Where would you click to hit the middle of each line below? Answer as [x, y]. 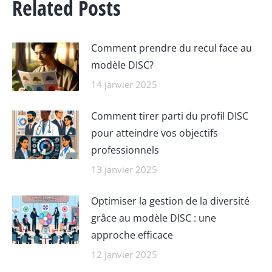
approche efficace [132, 235]
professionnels [125, 150]
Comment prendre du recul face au [172, 48]
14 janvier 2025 [124, 84]
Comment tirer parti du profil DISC [170, 116]
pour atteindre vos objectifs [155, 133]
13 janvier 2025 [124, 169]
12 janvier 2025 [124, 254]
